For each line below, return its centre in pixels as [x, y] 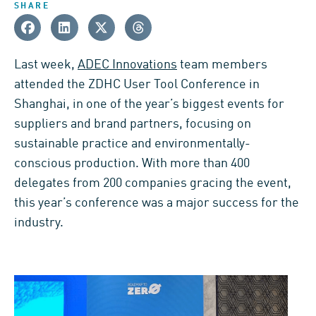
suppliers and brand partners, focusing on [133, 124]
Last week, [46, 65]
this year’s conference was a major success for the [157, 203]
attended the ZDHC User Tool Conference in [137, 84]
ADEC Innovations [127, 65]
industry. [39, 223]
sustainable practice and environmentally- [132, 144]
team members [222, 65]
